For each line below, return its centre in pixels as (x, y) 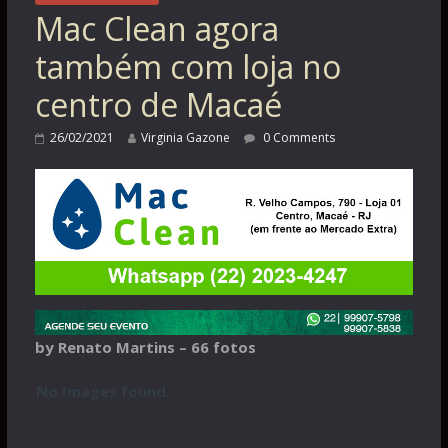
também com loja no (187, 66)
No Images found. (102, 391)
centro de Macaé (158, 104)
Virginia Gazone (185, 137)
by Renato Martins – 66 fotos (145, 347)
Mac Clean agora (156, 28)
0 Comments (297, 137)
